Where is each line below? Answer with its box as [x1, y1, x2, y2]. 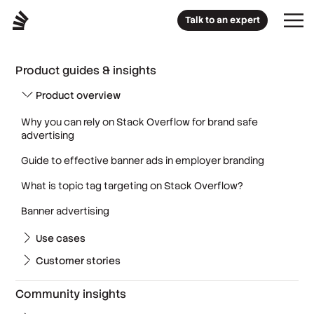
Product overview [36, 89, 121, 102]
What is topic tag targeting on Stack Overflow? [21, 179, 244, 192]
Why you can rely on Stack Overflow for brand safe [21, 116, 259, 128]
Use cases [36, 232, 86, 245]
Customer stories [36, 254, 121, 267]
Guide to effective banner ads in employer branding [21, 154, 265, 167]
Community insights [15, 287, 127, 301]
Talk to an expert [185, 14, 260, 26]
